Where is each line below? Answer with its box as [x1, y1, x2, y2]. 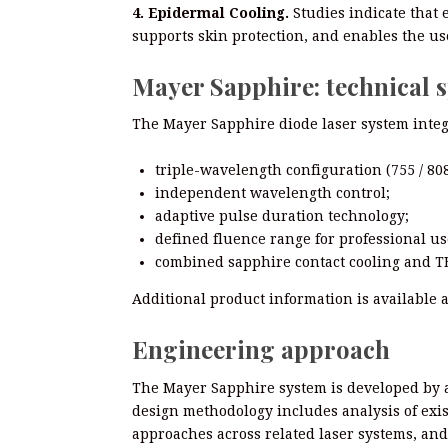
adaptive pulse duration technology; [155, 208, 409, 224]
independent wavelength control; [155, 185, 390, 201]
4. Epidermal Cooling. [132, 4, 289, 21]
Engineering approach [132, 333, 390, 365]
